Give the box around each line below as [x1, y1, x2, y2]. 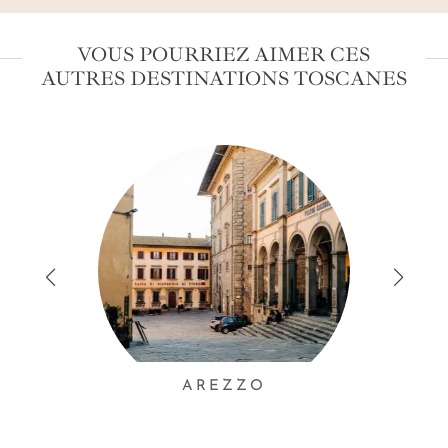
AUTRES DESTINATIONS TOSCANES [40, 65, 407, 91]
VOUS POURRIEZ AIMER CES [77, 41, 371, 67]
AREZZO [182, 378, 266, 394]
